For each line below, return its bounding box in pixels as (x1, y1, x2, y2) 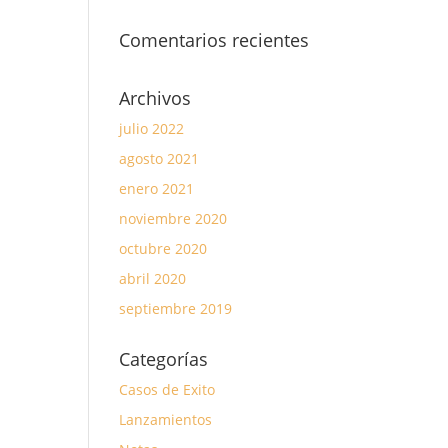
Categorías (119, 347, 209, 371)
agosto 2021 (119, 149, 200, 168)
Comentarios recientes (119, 28, 310, 52)
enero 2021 (119, 179, 195, 198)
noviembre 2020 (119, 209, 228, 228)
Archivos (119, 86, 192, 110)
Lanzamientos (119, 410, 213, 429)
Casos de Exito (119, 380, 216, 399)
